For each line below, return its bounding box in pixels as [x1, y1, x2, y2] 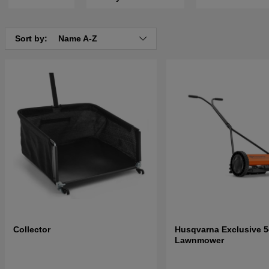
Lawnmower [174, 235, 224, 246]
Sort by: [15, 34, 50, 44]
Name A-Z [58, 34, 97, 44]
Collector [13, 225, 50, 235]
